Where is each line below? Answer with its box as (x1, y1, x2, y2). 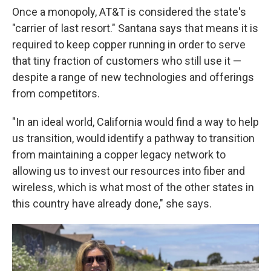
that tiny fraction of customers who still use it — (12, 54, 241, 68)
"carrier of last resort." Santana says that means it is (12, 22, 258, 35)
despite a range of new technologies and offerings (12, 71, 254, 84)
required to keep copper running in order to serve (12, 38, 246, 51)
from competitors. (12, 87, 100, 100)
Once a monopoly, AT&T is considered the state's (12, 5, 246, 19)
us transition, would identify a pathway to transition (12, 132, 255, 145)
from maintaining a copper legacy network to (12, 148, 226, 162)
